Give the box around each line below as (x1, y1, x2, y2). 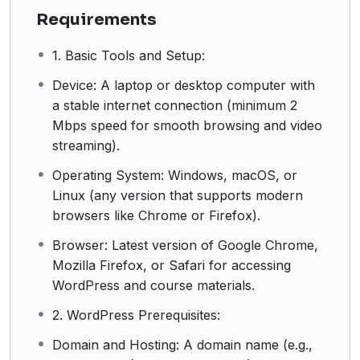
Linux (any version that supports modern (52, 186, 303, 203)
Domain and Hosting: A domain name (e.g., (52, 336, 313, 353)
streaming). (52, 137, 120, 153)
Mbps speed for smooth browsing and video (52, 117, 322, 133)
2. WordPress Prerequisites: (52, 306, 220, 323)
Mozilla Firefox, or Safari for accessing (52, 256, 291, 273)
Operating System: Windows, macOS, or (52, 166, 297, 183)
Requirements (36, 9, 157, 30)
